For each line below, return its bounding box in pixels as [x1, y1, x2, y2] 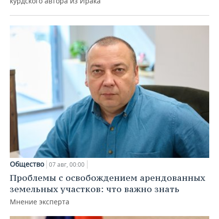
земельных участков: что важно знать [10, 183, 179, 195]
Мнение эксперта [10, 197, 69, 207]
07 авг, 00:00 [49, 160, 85, 169]
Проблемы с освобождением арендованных [10, 172, 205, 184]
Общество [10, 159, 44, 169]
